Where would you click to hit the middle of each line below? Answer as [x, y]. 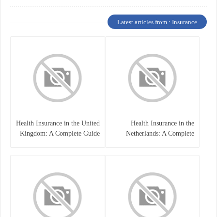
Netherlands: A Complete [160, 133]
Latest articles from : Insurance [157, 22]
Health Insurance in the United [58, 123]
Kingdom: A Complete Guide [60, 133]
